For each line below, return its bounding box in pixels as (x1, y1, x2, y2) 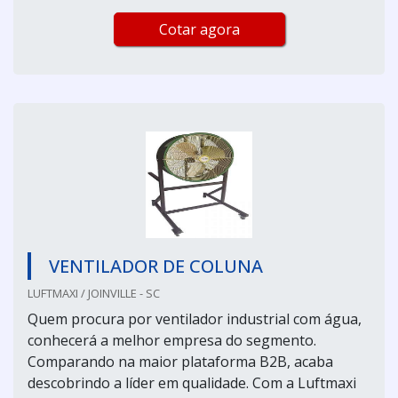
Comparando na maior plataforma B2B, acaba (28, 351, 333, 371)
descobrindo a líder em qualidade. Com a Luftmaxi (28, 372, 356, 393)
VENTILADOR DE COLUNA (49, 253, 263, 278)
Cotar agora (158, 19, 240, 39)
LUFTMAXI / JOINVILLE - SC (28, 284, 160, 301)
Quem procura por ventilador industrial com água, (28, 308, 362, 329)
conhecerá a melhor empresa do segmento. (28, 330, 316, 350)
